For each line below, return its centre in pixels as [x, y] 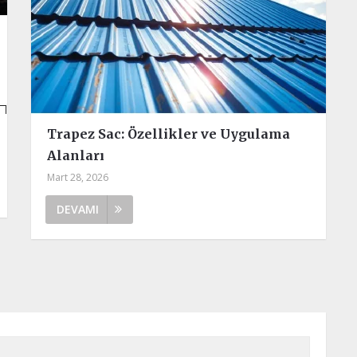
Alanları [75, 155]
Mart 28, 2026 [77, 177]
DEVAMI [77, 209]
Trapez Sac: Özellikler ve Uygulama [168, 133]
